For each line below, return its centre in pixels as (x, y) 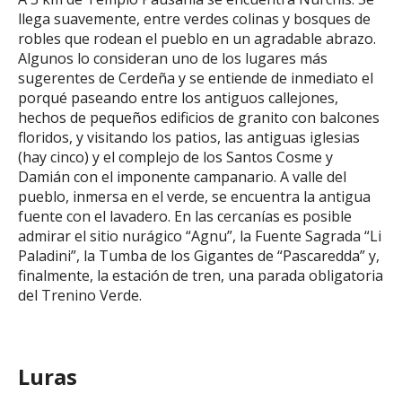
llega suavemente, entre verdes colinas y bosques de (194, 18)
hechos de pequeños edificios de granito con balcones (199, 117)
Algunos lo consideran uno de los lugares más (173, 58)
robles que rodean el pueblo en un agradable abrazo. (197, 38)
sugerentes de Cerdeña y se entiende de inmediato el (196, 78)
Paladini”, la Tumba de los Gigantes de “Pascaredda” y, (199, 255)
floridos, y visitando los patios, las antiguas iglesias (189, 137)
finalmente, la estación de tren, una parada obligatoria (201, 275)
